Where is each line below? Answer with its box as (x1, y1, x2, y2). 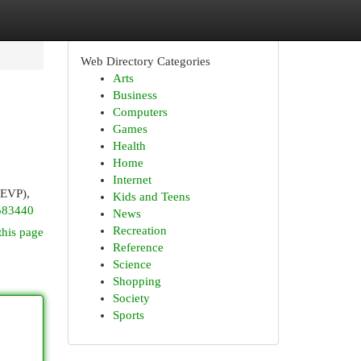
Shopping (112, 275, 161, 288)
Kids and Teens (112, 190, 190, 203)
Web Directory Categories (80, 55, 210, 68)
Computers (112, 106, 168, 118)
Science (112, 258, 151, 271)
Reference (112, 241, 164, 254)
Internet (112, 173, 151, 186)
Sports (112, 309, 144, 322)
